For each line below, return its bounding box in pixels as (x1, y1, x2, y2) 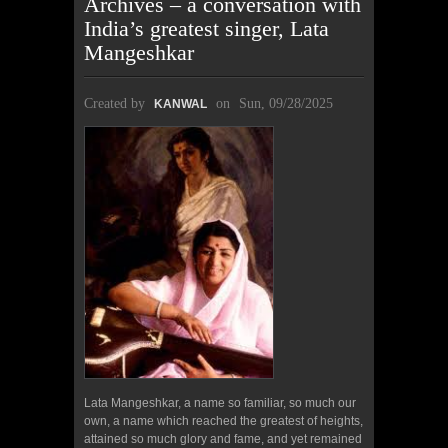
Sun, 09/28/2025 (239, 95, 333, 111)
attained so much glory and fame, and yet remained (84, 431, 362, 446)
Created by (84, 95, 149, 111)
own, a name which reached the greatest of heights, (84, 413, 363, 428)
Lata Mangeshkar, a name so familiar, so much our (84, 395, 356, 410)
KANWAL (154, 96, 207, 111)
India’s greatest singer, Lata (84, 15, 329, 41)
